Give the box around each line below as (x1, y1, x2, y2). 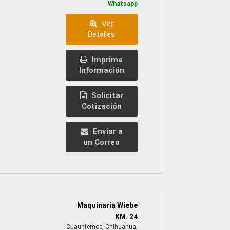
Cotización (81, 101, 122, 111)
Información (79, 65, 124, 75)
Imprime (90, 54, 123, 64)
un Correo (83, 137, 120, 147)
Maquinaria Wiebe (76, 201, 138, 209)
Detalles (88, 29, 116, 39)
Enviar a (90, 126, 123, 136)
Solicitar (89, 90, 123, 100)
